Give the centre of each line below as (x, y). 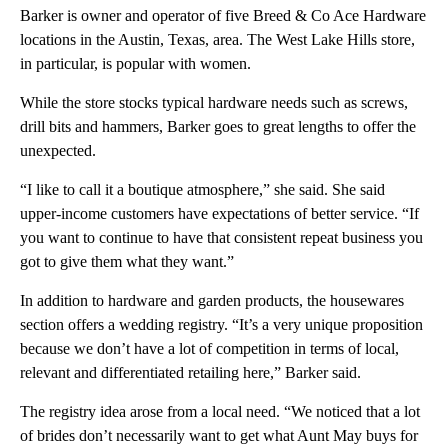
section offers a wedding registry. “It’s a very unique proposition (221, 324)
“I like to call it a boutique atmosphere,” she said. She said (202, 189)
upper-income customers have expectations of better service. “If (219, 213)
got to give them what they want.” (127, 261)
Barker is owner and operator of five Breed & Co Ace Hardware (223, 15)
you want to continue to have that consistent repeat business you (221, 237)
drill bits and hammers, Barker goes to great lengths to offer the (218, 126)
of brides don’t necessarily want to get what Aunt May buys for (219, 435)
